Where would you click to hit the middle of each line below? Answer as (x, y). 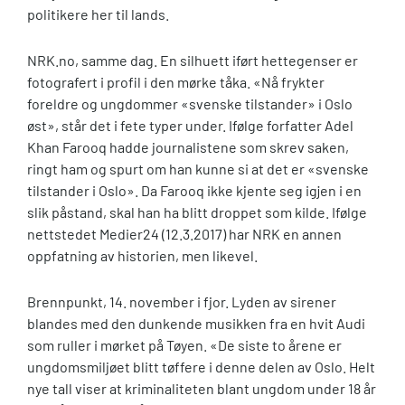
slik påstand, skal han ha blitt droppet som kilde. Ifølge (197, 212)
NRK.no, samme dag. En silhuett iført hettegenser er (193, 60)
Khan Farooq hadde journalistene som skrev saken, (188, 146)
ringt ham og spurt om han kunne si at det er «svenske (198, 168)
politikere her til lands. (98, 14)
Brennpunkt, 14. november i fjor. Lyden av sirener (182, 301)
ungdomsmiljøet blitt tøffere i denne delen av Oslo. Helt (201, 366)
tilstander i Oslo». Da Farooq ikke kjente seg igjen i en (194, 190)
